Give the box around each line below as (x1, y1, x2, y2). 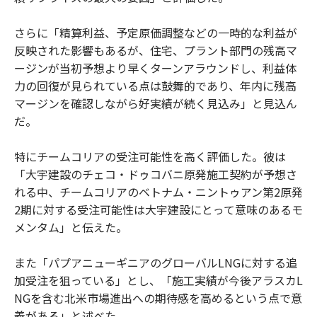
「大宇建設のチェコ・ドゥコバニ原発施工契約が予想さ (14, 165, 297, 183)
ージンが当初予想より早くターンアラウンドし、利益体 (14, 59, 296, 76)
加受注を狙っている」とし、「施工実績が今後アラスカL (14, 271, 303, 289)
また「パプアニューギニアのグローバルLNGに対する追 (14, 253, 297, 271)
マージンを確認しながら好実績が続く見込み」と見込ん (14, 94, 297, 112)
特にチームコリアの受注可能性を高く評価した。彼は (14, 147, 286, 165)
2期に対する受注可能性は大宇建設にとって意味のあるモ (14, 200, 303, 218)
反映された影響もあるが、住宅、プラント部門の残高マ (14, 41, 297, 59)
